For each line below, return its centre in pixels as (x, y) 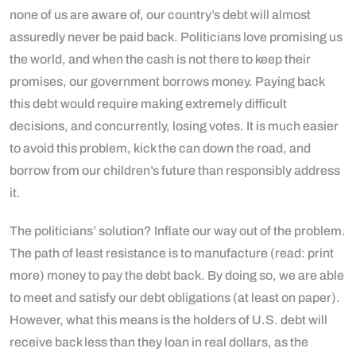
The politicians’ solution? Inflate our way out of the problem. (178, 230)
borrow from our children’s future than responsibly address (175, 170)
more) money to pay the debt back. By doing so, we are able (177, 275)
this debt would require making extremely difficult (148, 103)
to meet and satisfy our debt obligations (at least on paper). (175, 297)
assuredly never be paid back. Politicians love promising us (176, 37)
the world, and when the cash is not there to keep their (160, 59)
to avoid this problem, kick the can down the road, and (160, 148)
